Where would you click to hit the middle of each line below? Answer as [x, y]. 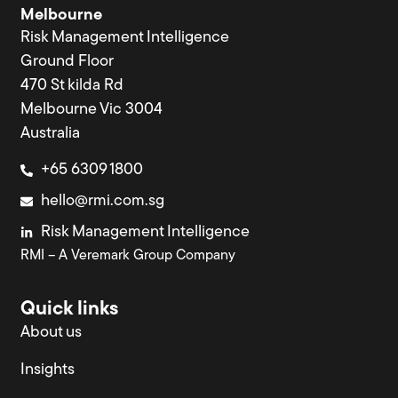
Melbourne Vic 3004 [92, 110]
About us [52, 332]
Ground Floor [68, 62]
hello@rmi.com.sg [102, 202]
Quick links [70, 309]
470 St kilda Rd [72, 86]
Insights [48, 370]
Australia [51, 134]
